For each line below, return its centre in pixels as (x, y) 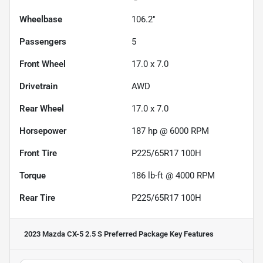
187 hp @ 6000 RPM (170, 131)
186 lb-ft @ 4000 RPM (173, 175)
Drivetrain (38, 86)
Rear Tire (37, 198)
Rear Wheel (42, 108)
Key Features (191, 234)
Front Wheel (43, 64)
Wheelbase (41, 19)
